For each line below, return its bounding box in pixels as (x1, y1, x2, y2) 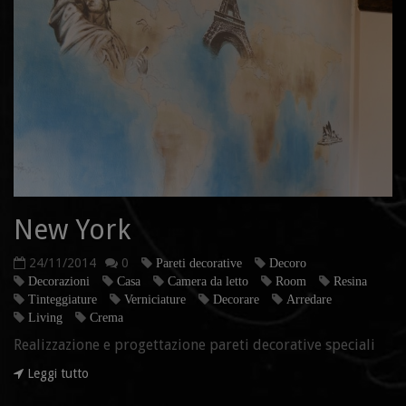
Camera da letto (168, 274, 248, 287)
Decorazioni (28, 274, 90, 287)
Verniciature (124, 292, 186, 305)
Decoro (269, 256, 306, 269)
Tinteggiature (28, 292, 97, 305)
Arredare (286, 292, 332, 305)
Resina (333, 274, 367, 287)
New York (14, 213, 130, 246)
